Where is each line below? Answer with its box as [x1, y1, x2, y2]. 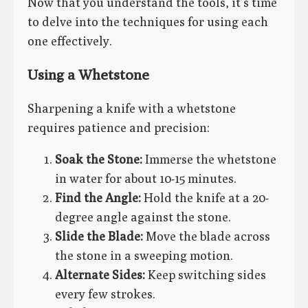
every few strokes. [55, 287, 155, 302]
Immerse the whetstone [142, 152, 276, 167]
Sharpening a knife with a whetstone [27, 101, 236, 116]
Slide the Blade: [55, 229, 143, 244]
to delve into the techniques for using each [27, 14, 268, 30]
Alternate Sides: [55, 267, 145, 283]
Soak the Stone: [55, 152, 142, 167]
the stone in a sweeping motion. [55, 248, 233, 263]
